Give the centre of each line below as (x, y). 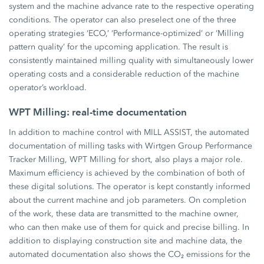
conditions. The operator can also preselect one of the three (123, 20)
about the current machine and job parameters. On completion (128, 200)
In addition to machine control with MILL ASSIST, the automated (129, 132)
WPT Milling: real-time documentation (98, 112)
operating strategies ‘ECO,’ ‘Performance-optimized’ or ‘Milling (127, 33)
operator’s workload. (48, 88)
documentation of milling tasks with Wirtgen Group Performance (131, 146)
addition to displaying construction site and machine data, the (126, 241)
